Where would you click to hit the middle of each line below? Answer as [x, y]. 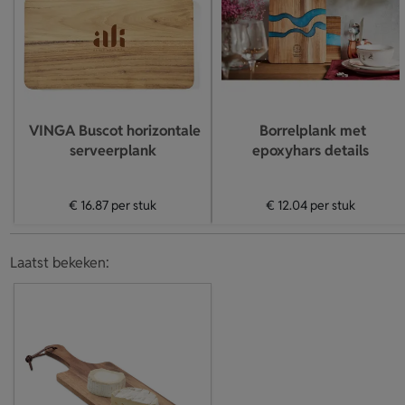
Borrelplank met [312, 131]
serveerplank [113, 151]
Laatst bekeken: [59, 263]
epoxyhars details [311, 151]
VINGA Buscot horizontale [114, 131]
